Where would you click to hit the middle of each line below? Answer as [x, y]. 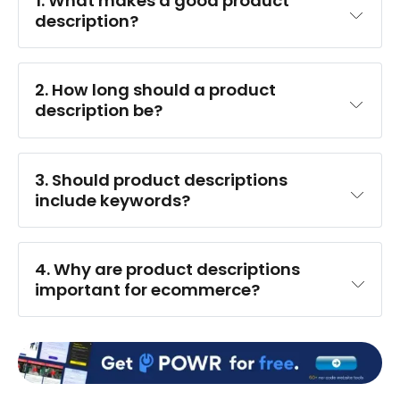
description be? [99, 111]
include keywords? [113, 200]
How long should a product [164, 90]
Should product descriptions [170, 179]
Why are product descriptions [177, 270]
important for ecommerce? [148, 290]
